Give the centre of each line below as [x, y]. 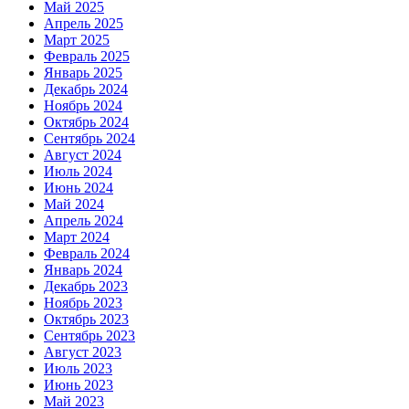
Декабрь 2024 [86, 89]
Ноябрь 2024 [83, 106]
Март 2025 [77, 40]
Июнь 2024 [79, 188]
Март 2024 [77, 237]
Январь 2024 [83, 270]
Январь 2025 [83, 73]
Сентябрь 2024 [89, 139]
